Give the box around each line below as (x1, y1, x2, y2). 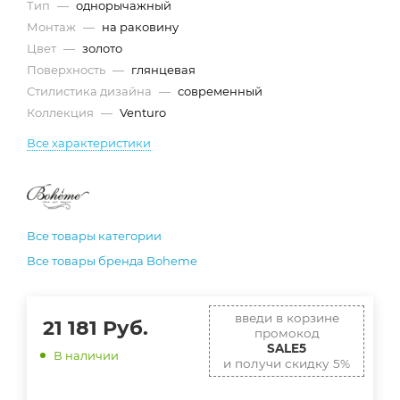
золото (82, 40, 122, 55)
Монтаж (27, 19, 79, 34)
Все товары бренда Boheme (27, 253, 197, 268)
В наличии (54, 347, 119, 362)
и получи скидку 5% (223, 355, 350, 371)
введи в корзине (234, 310, 339, 325)
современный (178, 83, 262, 98)
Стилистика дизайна (27, 83, 154, 98)
